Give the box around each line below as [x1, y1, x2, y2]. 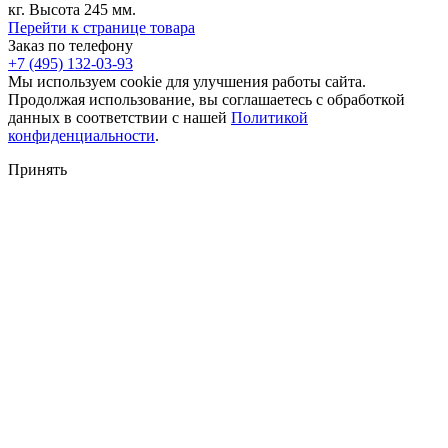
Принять [8, 161, 67, 179]
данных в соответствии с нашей [8, 109, 231, 127]
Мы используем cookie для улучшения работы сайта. [8, 73, 366, 91]
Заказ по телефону [8, 37, 133, 55]
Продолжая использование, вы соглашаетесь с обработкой [8, 91, 405, 109]
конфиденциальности [8, 127, 155, 145]
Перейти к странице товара [8, 19, 195, 37]
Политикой [231, 109, 308, 127]
